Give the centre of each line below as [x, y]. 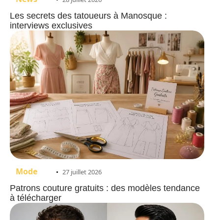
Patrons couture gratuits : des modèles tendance [105, 188]
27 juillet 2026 [82, 172]
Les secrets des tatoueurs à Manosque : [88, 16]
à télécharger [36, 198]
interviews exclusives [51, 26]
